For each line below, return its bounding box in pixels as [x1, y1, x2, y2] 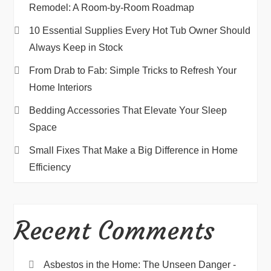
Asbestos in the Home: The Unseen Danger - [44, 260, 237, 270]
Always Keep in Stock [29, 42, 123, 53]
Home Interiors [29, 82, 93, 93]
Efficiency [29, 162, 71, 172]
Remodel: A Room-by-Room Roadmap [29, 2, 195, 13]
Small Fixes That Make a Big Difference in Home [29, 145, 238, 155]
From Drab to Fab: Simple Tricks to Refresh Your [29, 65, 237, 76]
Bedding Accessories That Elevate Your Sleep [29, 105, 227, 116]
